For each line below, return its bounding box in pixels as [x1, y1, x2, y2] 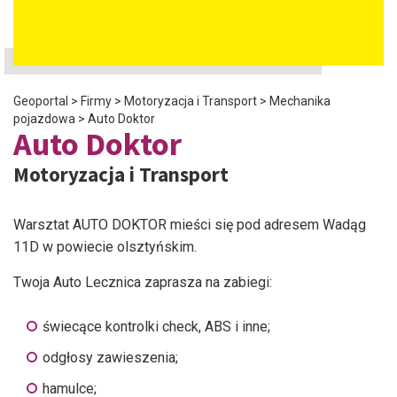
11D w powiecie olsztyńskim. [13, 238, 197, 255]
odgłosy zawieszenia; [43, 349, 178, 366]
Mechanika [269, 94, 331, 108]
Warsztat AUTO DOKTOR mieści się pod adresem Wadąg [13, 216, 366, 233]
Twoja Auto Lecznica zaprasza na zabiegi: [13, 274, 272, 291]
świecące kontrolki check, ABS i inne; [43, 318, 270, 335]
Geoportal [13, 94, 68, 108]
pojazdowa [13, 112, 75, 126]
